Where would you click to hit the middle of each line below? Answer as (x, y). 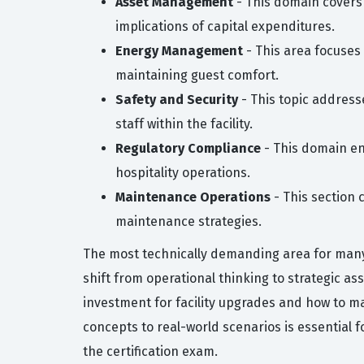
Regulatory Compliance (188, 148)
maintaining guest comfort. (197, 75)
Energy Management (179, 51)
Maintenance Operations (193, 197)
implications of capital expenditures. (225, 26)
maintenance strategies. (188, 221)
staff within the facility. (184, 124)
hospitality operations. (183, 173)
